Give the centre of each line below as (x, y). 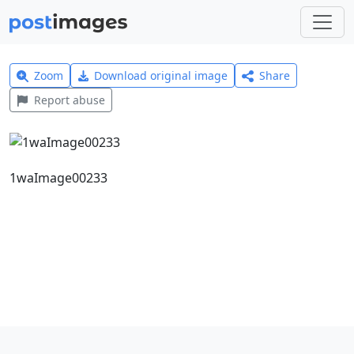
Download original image (161, 75)
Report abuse (69, 100)
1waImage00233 (58, 177)
